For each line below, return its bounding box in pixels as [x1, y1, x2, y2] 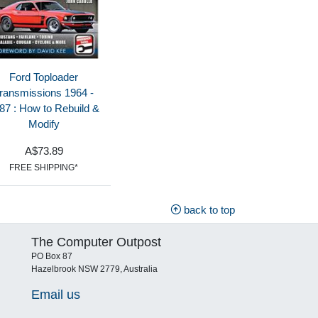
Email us [31, 286, 81, 302]
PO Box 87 [31, 251, 73, 262]
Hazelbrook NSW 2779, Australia [31, 264, 158, 275]
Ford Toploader [9, 71, 78, 84]
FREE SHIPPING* [9, 162, 78, 172]
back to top [180, 203, 235, 216]
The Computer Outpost [31, 234, 162, 250]
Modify [28, 118, 60, 131]
